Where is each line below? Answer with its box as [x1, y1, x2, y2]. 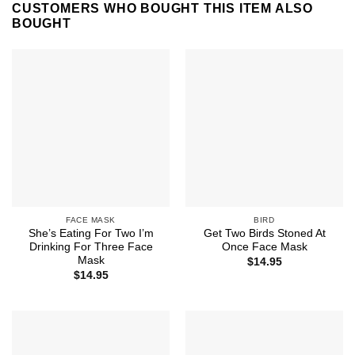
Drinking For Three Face [29, 241, 153, 254]
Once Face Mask [221, 241, 307, 254]
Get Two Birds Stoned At [203, 227, 326, 240]
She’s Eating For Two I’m [28, 227, 154, 240]
